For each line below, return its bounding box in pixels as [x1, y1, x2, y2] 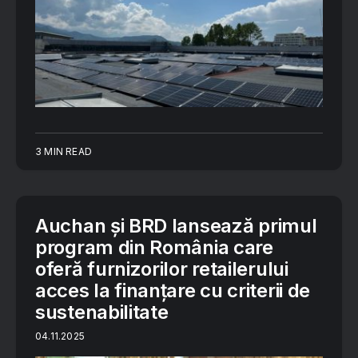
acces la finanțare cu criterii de [35, 278, 311, 302]
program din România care [35, 235, 273, 259]
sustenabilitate [35, 300, 169, 324]
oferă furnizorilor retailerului [35, 257, 288, 280]
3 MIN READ [35, 145, 92, 157]
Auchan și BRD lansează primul [35, 213, 317, 237]
